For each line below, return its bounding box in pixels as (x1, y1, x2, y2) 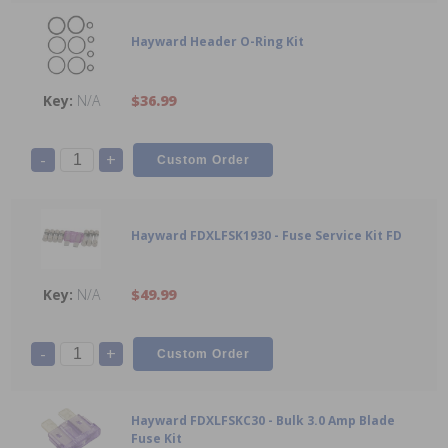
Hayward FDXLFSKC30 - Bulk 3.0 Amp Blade (131, 412, 395, 430)
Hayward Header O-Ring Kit (131, 33, 304, 51)
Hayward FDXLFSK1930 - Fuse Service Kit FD (131, 227, 402, 245)
